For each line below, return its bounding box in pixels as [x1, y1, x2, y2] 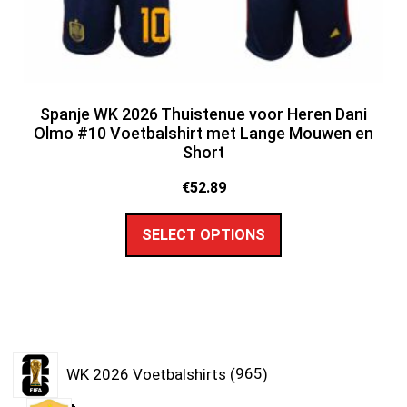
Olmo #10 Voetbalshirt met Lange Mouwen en [34, 123, 373, 143]
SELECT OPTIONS [142, 226, 265, 244]
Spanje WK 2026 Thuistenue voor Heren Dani [40, 104, 367, 124]
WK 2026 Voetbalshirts [65, 364, 226, 383]
